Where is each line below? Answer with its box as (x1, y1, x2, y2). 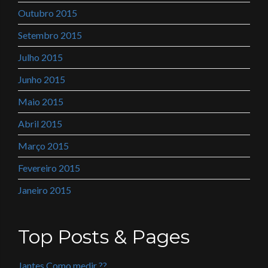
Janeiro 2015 (18, 184, 71, 196)
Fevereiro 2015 (18, 162, 80, 173)
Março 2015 (18, 140, 69, 151)
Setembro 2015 (18, 29, 82, 41)
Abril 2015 (18, 118, 62, 129)
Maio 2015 (18, 96, 63, 107)
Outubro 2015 (18, 7, 77, 19)
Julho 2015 (18, 51, 63, 63)
